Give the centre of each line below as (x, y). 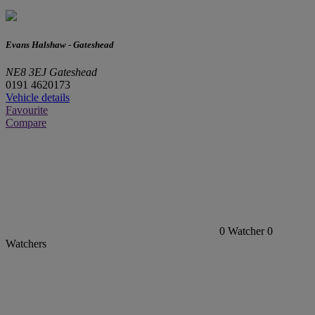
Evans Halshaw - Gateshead (60, 45)
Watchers (26, 244)
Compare (26, 123)
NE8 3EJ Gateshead (51, 72)
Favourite (27, 110)
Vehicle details (38, 98)
